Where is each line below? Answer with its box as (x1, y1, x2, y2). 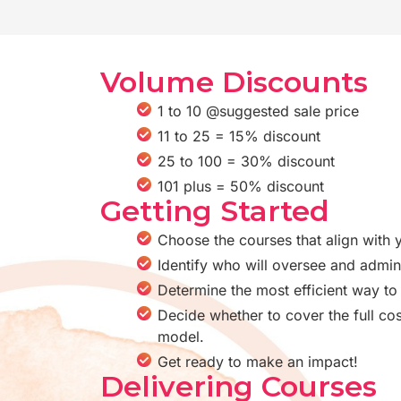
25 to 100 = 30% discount (158, 152, 335, 170)
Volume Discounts (100, 64, 368, 99)
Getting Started (100, 193, 329, 228)
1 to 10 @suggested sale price (158, 102, 359, 120)
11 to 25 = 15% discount (158, 127, 320, 145)
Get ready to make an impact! (158, 353, 358, 371)
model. (158, 328, 204, 346)
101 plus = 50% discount (158, 177, 324, 195)
